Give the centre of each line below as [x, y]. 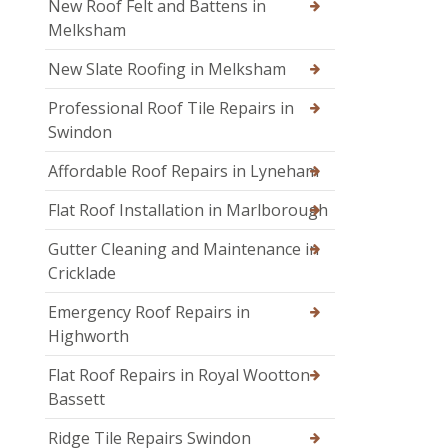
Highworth [88, 336]
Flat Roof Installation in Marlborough [188, 210]
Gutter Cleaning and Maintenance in [183, 249]
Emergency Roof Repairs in [149, 312]
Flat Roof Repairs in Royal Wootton [179, 375]
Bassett [76, 399]
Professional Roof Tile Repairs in [171, 108]
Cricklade [82, 273]
